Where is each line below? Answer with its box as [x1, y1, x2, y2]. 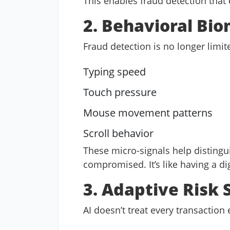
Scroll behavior [83, 126, 154, 140]
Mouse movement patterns [83, 106, 213, 120]
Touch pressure [83, 85, 157, 99]
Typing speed [83, 65, 146, 79]
